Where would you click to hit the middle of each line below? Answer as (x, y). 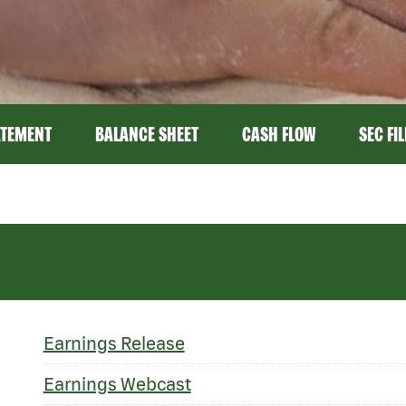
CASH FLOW (278, 134)
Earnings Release (114, 343)
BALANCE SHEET (146, 134)
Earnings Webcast (117, 384)
